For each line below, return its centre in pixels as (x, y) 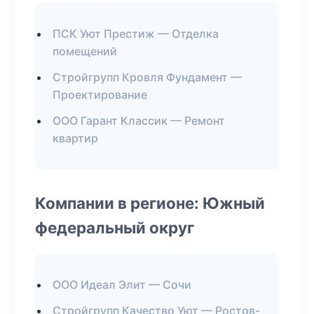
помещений (85, 51)
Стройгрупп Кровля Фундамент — (147, 77)
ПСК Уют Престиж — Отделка (136, 34)
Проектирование (100, 95)
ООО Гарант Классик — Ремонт (139, 121)
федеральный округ (115, 227)
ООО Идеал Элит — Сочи (122, 285)
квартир (75, 138)
